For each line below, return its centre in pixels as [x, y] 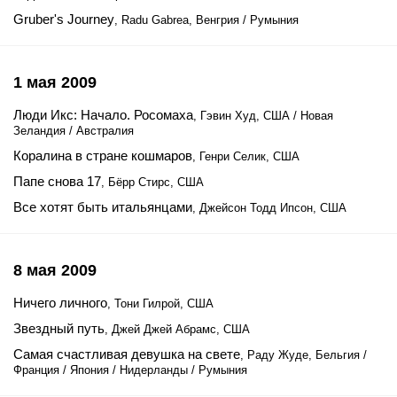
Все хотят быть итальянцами [103, 207]
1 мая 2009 [55, 82]
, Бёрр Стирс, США [152, 182]
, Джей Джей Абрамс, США [177, 329]
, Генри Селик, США [246, 156]
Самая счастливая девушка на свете [127, 354]
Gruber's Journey [64, 19]
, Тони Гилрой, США [160, 304]
